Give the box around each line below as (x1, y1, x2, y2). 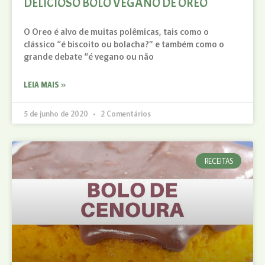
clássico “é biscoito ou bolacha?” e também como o (24, 37, 224, 50)
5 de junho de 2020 (24, 108, 90, 118)
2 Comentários (99, 108, 151, 118)
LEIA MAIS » (24, 79, 66, 89)
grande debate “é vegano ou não (24, 50, 154, 62)
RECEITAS (204, 155, 233, 166)
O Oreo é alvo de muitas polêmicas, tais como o (24, 25, 209, 37)
